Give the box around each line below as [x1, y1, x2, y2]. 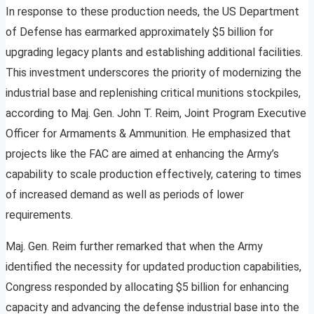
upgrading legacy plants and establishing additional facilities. [6, 46, 303, 60]
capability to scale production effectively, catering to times [6, 168, 301, 182]
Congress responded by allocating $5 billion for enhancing [6, 280, 289, 294]
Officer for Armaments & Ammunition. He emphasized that [6, 127, 291, 141]
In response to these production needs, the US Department [6, 5, 299, 19]
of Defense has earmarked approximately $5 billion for [6, 25, 273, 39]
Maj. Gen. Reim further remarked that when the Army [6, 240, 263, 254]
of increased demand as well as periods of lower [6, 188, 244, 202]
